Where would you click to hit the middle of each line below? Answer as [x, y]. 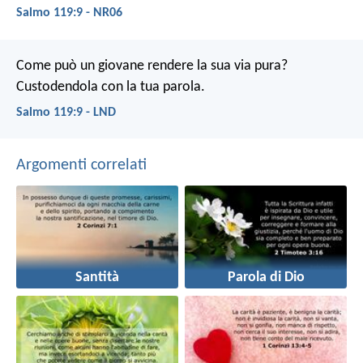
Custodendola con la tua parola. [111, 87]
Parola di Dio [266, 278]
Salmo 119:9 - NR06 [69, 13]
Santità [97, 278]
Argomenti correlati [81, 165]
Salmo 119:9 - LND [66, 112]
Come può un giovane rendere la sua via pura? [152, 66]
